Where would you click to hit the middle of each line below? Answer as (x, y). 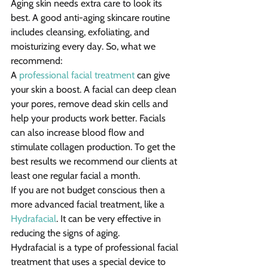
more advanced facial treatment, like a (89, 205)
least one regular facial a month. (75, 176)
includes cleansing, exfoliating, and (81, 32)
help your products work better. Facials (89, 118)
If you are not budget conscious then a (89, 190)
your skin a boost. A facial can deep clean (95, 90)
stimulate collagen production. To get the (94, 147)
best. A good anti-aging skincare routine (92, 18)
